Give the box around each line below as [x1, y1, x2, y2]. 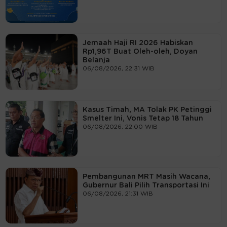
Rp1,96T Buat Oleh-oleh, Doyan [82, 48, 198, 55]
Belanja [82, 56, 110, 64]
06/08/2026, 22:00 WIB [82, 123, 158, 130]
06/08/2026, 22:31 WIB [82, 65, 155, 71]
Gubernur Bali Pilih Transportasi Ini [82, 181, 209, 189]
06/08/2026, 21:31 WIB [82, 190, 153, 197]
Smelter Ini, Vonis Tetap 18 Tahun [82, 115, 203, 122]
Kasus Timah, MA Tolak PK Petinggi [82, 106, 212, 113]
